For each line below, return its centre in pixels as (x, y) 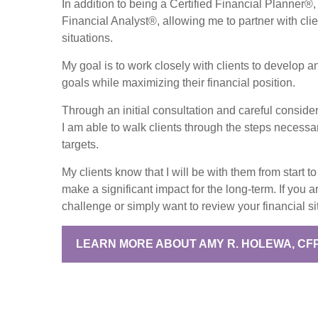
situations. (87, 38)
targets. (80, 144)
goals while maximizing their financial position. (179, 82)
